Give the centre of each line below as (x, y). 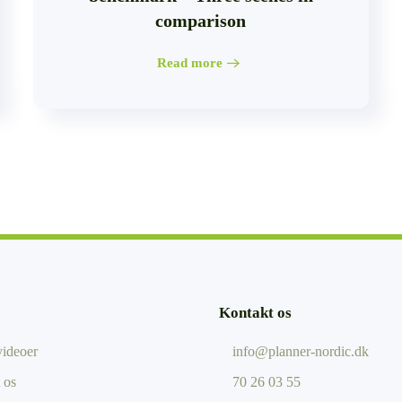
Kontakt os (255, 313)
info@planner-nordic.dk (301, 352)
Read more (189, 63)
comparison (201, 20)
